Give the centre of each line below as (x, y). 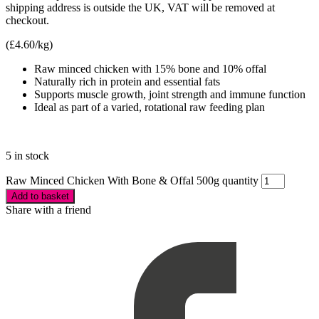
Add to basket (40, 196)
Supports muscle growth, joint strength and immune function (170, 94)
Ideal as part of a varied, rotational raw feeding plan (150, 107)
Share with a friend (48, 209)
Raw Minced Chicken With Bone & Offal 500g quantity (132, 180)
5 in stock (27, 155)
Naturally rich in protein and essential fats (127, 81)
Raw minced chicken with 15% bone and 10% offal (150, 68)
